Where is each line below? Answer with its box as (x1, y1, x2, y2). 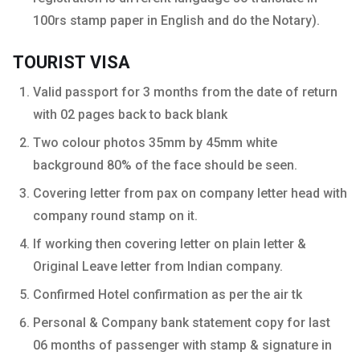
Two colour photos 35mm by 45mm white (33, 134, 277, 150)
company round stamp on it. (33, 207, 198, 223)
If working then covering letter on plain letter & (33, 235, 306, 252)
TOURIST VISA (13, 51, 130, 72)
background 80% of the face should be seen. (33, 157, 297, 173)
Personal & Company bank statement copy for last (33, 314, 330, 330)
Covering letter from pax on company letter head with (33, 185, 347, 201)
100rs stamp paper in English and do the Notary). (33, 12, 320, 28)
